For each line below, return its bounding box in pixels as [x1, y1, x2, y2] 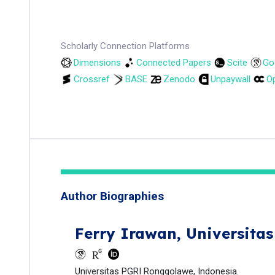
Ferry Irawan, [74, 224, 186, 242]
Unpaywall [211, 74, 250, 85]
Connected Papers [136, 57, 211, 68]
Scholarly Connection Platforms [61, 41, 190, 52]
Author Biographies [61, 189, 164, 203]
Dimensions [73, 57, 121, 68]
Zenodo [163, 74, 195, 85]
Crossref [73, 74, 110, 85]
